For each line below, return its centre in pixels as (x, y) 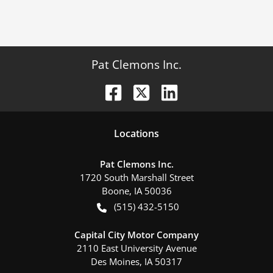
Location (134, 133)
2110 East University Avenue (136, 248)
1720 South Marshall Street (136, 177)
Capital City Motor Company (136, 234)
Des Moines (115, 261)
